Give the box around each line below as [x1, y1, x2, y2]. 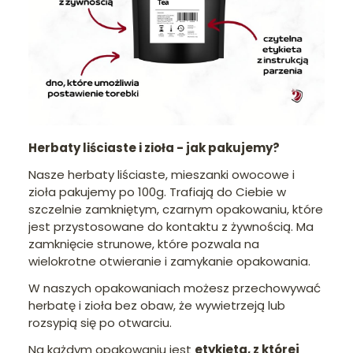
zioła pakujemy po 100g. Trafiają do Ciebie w [28, 184, 286, 201]
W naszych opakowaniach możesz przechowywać [28, 280, 321, 297]
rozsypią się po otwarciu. [28, 314, 172, 332]
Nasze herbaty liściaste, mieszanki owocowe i [28, 166, 295, 184]
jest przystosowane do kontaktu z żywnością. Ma [28, 218, 314, 236]
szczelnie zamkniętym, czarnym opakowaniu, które [28, 201, 323, 218]
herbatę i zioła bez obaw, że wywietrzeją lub [28, 297, 285, 314]
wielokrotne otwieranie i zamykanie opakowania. [28, 253, 310, 270]
